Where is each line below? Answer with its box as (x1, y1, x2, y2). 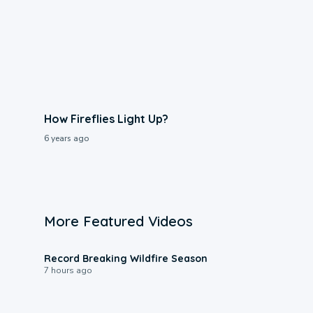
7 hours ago (43, 264, 92, 276)
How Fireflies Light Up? (43, 111, 168, 126)
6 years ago (43, 132, 89, 144)
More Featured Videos (43, 212, 193, 230)
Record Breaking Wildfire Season (43, 252, 208, 265)
